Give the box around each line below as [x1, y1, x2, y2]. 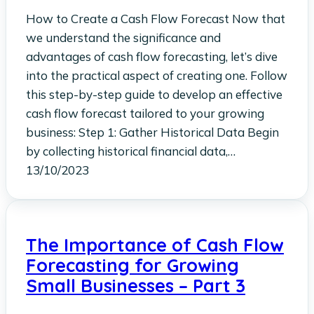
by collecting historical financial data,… [26, 144, 235, 159]
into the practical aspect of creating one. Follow [26, 68, 287, 83]
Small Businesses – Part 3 [26, 274, 245, 297]
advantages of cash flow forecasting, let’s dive [26, 49, 278, 64]
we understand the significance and [26, 30, 221, 46]
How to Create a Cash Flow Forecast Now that [26, 11, 285, 27]
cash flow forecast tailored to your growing [26, 106, 264, 121]
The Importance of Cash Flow [26, 233, 284, 257]
